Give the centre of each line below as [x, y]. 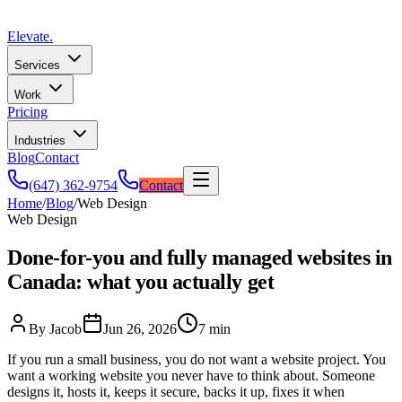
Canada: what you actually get [141, 281]
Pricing [27, 112]
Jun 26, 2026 [140, 328]
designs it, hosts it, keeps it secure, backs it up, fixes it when [176, 391]
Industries [42, 140]
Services [39, 65]
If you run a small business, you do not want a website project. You [197, 359]
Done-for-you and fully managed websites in [200, 257]
